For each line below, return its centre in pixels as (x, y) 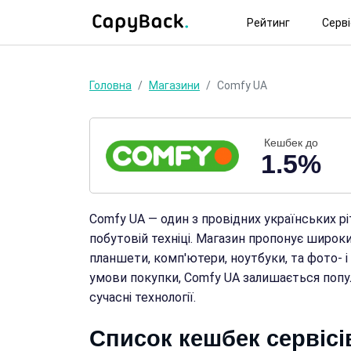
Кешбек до (291, 143)
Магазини (174, 85)
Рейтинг (268, 22)
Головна (110, 85)
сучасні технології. (143, 297)
